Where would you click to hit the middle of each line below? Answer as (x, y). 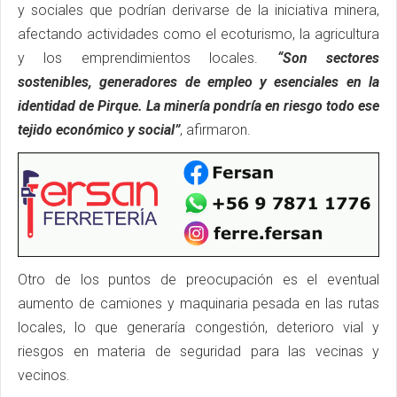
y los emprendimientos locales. (148, 58)
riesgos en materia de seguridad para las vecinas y (198, 351)
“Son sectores (328, 58)
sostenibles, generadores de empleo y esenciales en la (198, 82)
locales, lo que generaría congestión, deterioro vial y (198, 327)
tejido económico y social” (99, 129)
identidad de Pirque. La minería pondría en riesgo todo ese (198, 105)
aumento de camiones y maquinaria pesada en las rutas (198, 303)
